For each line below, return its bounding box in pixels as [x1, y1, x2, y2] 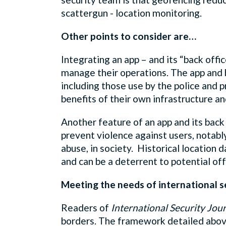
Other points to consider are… [61, 30, 196, 42]
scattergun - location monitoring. [61, 7, 202, 19]
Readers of [61, 201, 111, 213]
